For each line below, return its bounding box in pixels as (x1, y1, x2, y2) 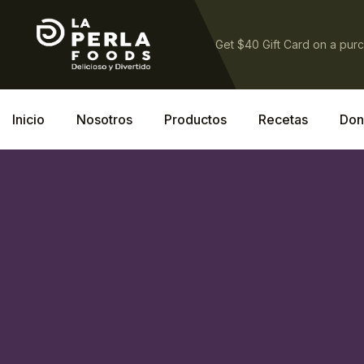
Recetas (258, 111, 308, 128)
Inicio (12, 111, 45, 128)
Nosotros (76, 111, 132, 128)
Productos (164, 111, 227, 128)
